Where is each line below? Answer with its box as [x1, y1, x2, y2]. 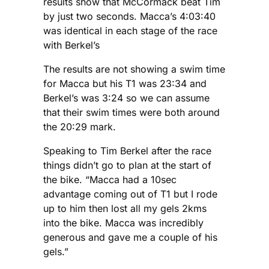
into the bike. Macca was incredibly [43, 217, 204, 229]
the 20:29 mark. [43, 121, 116, 133]
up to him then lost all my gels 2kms [43, 202, 207, 215]
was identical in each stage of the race [43, 25, 217, 37]
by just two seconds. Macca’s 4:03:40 [43, 10, 216, 23]
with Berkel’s [43, 39, 100, 52]
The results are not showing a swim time [43, 63, 225, 76]
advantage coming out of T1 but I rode [43, 188, 217, 201]
